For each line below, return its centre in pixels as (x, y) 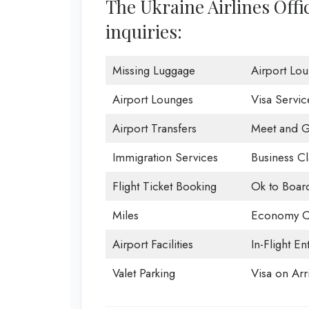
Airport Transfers (154, 129)
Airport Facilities (152, 245)
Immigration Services (165, 158)
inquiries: (144, 32)
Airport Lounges (152, 100)
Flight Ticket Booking (164, 187)
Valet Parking (143, 273)
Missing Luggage (153, 71)
